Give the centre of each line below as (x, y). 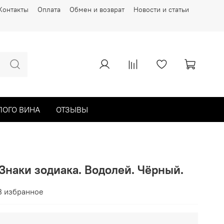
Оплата (49, 10)
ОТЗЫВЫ (72, 109)
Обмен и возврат (97, 10)
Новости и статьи (161, 10)
